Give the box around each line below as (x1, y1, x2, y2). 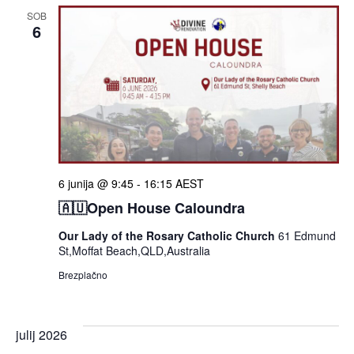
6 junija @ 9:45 (58, 175, 134, 191)
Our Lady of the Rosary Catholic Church (58, 227, 278, 243)
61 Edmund (277, 227, 336, 243)
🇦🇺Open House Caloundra (58, 197, 245, 218)
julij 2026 (15, 325, 67, 344)
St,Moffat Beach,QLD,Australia (58, 242, 210, 258)
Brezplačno (58, 267, 107, 281)
